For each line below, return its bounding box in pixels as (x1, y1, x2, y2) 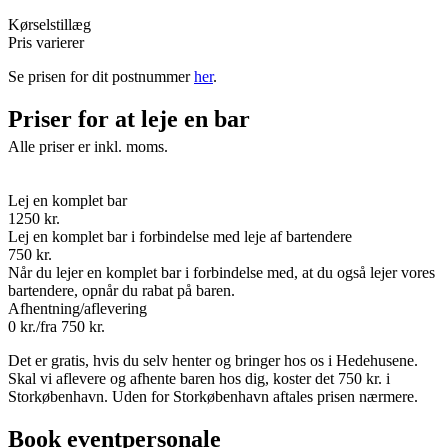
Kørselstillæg (8, 16, 91, 34)
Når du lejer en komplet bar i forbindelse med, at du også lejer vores (8, 264, 435, 282)
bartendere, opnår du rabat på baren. (8, 282, 235, 300)
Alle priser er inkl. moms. (8, 138, 168, 156)
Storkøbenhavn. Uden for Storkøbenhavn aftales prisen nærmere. (8, 388, 418, 406)
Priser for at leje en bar (8, 106, 250, 133)
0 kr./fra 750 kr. (8, 318, 105, 336)
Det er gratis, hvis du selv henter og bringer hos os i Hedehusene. (8, 352, 418, 370)
